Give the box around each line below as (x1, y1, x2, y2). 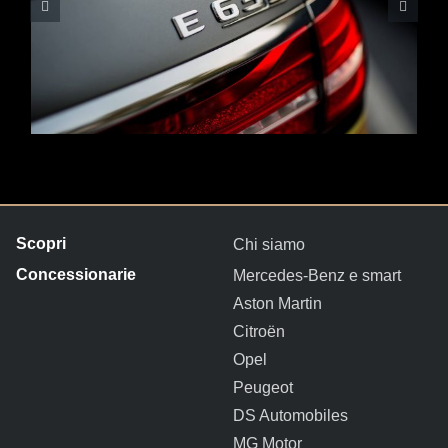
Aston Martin (232, 294, 322, 312)
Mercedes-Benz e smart (232, 266, 401, 284)
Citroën (232, 322, 285, 340)
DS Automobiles (232, 406, 348, 424)
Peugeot (232, 378, 293, 396)
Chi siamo (232, 235, 305, 253)
